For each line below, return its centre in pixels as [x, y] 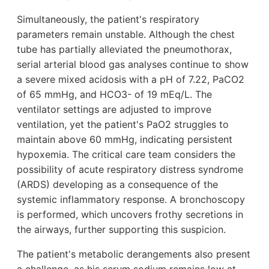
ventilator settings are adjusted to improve [114, 110]
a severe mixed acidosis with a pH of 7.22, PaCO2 [131, 80]
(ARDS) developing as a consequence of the [117, 185]
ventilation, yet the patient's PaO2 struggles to [123, 125]
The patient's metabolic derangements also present [134, 254]
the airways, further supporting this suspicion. [121, 230]
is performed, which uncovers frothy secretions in [130, 215]
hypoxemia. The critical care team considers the [126, 155]
